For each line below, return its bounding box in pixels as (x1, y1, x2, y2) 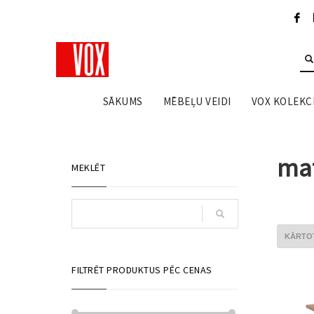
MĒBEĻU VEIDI (163, 95, 231, 108)
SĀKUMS (102, 95, 143, 108)
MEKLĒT (71, 161, 105, 174)
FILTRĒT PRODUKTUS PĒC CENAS (71, 264, 212, 276)
